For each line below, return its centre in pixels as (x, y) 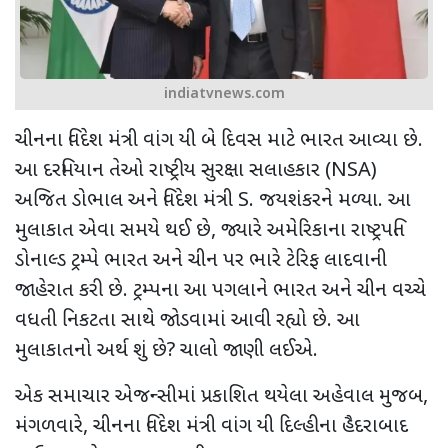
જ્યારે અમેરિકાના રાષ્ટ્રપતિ (313, 230)
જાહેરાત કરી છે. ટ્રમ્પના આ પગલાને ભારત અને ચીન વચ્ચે (220, 290)
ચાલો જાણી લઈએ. (249, 350)
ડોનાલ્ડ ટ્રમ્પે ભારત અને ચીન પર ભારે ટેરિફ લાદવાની (201, 260)
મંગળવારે (49, 426)
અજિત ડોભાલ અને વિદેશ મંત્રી (126, 200)
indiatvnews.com (224, 94)
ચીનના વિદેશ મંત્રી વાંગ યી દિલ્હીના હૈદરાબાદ (250, 426)
